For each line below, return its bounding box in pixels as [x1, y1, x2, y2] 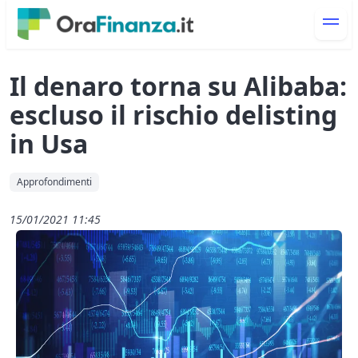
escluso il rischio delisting [10, 97, 337, 133]
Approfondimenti [17, 175, 92, 189]
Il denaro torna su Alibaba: [10, 69, 347, 104]
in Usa [10, 126, 88, 161]
